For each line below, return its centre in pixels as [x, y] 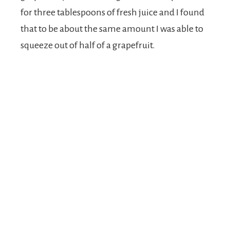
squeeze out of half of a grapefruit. [88, 45]
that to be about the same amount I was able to [112, 29]
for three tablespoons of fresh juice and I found [112, 13]
